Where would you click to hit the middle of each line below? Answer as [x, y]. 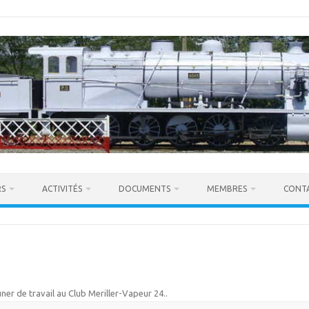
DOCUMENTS [144, 188]
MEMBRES [227, 188]
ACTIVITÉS [62, 188]
